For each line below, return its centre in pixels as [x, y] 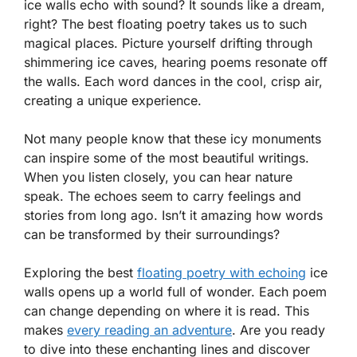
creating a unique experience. [113, 100]
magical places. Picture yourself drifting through [168, 43]
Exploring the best [80, 273]
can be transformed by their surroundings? [152, 234]
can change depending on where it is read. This [167, 311]
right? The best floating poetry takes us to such [165, 24]
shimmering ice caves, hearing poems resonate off [176, 62]
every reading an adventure [149, 330]
